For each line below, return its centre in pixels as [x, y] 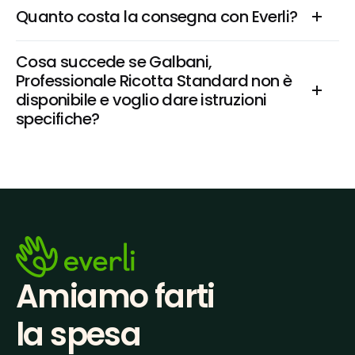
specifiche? [58, 119]
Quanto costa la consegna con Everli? [157, 17]
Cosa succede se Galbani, [114, 62]
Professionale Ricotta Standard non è [154, 81]
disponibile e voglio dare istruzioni [141, 100]
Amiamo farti [115, 297]
